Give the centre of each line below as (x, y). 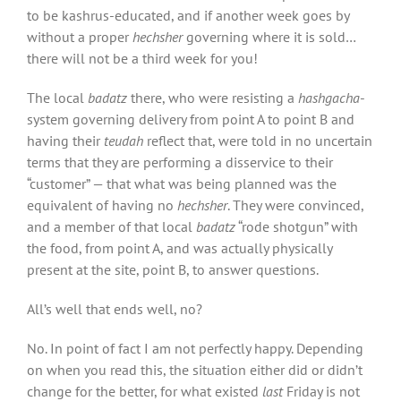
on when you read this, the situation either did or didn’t (195, 369)
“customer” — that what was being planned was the (182, 183)
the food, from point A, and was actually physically (179, 247)
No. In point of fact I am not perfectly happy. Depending (195, 348)
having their (65, 140)
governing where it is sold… (269, 36)
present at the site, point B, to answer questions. (173, 269)
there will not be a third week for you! (142, 58)
